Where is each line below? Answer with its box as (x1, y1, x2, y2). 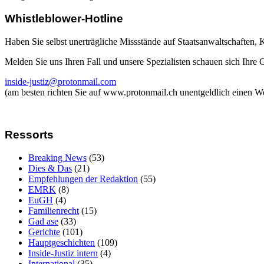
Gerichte (28, 226, 60, 237)
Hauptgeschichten (28, 237, 95, 247)
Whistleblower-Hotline (5, 12, 123, 25)
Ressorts (5, 128, 54, 141)
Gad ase (28, 216, 58, 226)
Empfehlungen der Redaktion (28, 173, 138, 184)
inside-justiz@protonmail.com (5, 76, 116, 87)
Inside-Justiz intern (28, 247, 98, 258)
